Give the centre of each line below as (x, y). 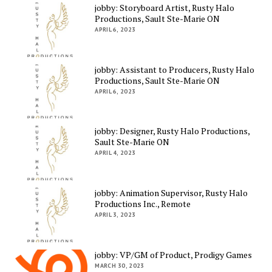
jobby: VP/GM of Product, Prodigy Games (174, 254)
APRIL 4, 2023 (115, 153)
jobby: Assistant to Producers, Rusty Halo (175, 69)
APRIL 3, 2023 (115, 215)
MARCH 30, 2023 (120, 265)
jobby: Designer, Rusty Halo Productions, (172, 131)
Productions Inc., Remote (143, 204)
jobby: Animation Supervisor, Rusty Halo (172, 193)
